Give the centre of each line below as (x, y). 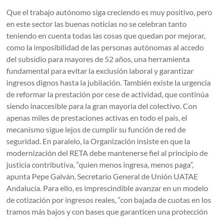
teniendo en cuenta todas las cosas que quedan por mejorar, (106, 36)
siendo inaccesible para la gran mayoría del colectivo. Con (102, 106)
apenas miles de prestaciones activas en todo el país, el (97, 118)
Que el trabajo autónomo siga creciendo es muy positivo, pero (109, 12)
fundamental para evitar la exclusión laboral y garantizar (100, 71)
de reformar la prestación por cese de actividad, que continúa (108, 94)
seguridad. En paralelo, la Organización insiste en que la (99, 141)
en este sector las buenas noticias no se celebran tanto (97, 24)
